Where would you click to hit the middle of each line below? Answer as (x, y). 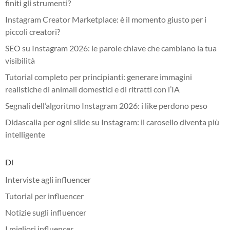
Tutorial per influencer (44, 196)
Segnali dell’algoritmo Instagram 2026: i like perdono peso (106, 105)
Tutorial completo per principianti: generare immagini (99, 76)
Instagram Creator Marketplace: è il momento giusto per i (106, 19)
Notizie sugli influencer (46, 212)
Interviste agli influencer (48, 179)
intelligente (25, 134)
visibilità (20, 60)
